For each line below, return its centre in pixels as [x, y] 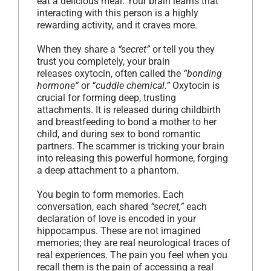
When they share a [76, 50]
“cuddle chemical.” [131, 86]
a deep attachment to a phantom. [108, 171]
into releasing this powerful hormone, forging [132, 158]
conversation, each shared [94, 207]
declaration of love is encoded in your [116, 219]
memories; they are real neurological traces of [134, 243]
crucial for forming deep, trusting [106, 98]
